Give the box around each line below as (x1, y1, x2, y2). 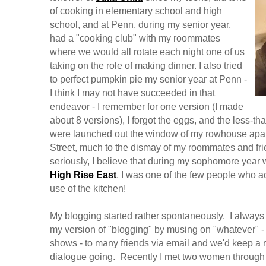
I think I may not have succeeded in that (50, 87, 215, 99)
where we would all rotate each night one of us (50, 46, 245, 58)
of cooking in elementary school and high (50, 5, 222, 17)
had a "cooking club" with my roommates (50, 33, 220, 44)
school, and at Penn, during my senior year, (50, 19, 231, 30)
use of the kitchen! (50, 183, 126, 194)
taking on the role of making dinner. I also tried (50, 60, 242, 71)
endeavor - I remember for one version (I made (50, 101, 243, 112)
